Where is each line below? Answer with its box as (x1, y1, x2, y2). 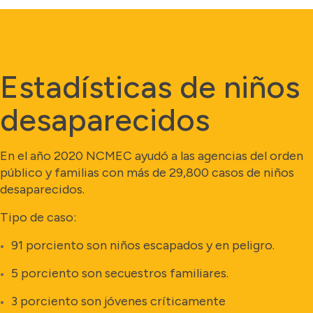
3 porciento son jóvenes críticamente (11, 293, 226, 309)
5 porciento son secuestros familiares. (11, 265, 228, 281)
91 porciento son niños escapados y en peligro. (11, 238, 275, 253)
